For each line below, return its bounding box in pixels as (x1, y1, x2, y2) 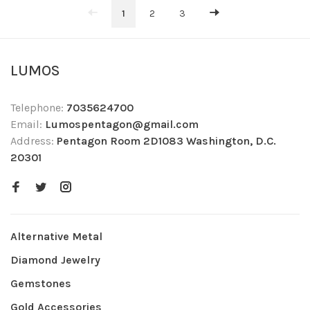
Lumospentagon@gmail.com (45, 118, 199, 131)
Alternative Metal (10, 230, 102, 243)
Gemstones (10, 277, 71, 290)
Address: (10, 134, 57, 147)
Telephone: (10, 101, 66, 114)
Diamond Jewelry (10, 253, 100, 266)
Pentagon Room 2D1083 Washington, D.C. (57, 134, 276, 147)
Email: (10, 118, 45, 131)
